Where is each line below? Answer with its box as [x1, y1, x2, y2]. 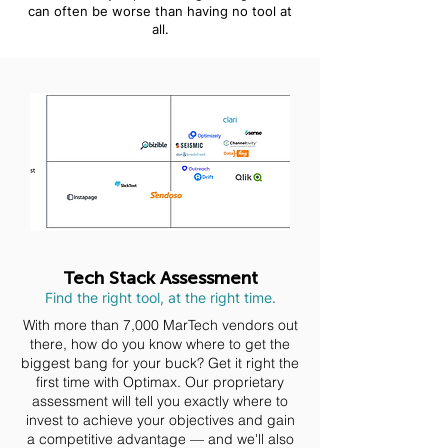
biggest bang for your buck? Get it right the [21, 354, 299, 372]
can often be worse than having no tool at [28, 3, 292, 19]
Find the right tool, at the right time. [44, 289, 276, 306]
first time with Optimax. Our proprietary [36, 373, 284, 391]
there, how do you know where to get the [30, 335, 290, 353]
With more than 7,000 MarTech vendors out [22, 316, 298, 334]
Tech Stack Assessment [62, 267, 258, 289]
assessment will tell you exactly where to [32, 392, 288, 410]
